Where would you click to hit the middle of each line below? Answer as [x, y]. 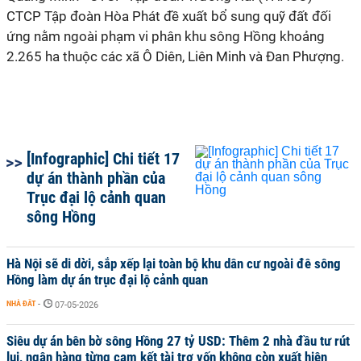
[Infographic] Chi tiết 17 [103, 159]
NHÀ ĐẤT [21, 303]
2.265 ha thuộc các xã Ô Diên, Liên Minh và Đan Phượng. [175, 56]
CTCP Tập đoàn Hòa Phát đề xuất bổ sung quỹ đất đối [169, 16]
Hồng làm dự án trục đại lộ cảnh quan [107, 280]
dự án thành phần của [96, 178]
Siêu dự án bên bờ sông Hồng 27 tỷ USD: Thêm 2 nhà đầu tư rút [178, 341]
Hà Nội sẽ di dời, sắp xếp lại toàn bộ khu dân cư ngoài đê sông [174, 263]
